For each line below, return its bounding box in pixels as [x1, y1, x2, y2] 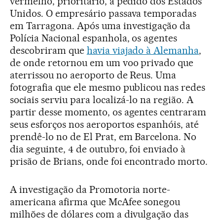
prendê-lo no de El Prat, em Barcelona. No [10, 130, 197, 143]
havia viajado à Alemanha [86, 44, 199, 56]
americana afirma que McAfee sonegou [10, 195, 181, 208]
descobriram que [10, 44, 87, 56]
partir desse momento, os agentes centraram [10, 106, 207, 118]
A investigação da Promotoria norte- [10, 183, 171, 195]
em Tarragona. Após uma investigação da [10, 19, 191, 32]
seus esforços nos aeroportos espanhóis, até [10, 118, 199, 130]
